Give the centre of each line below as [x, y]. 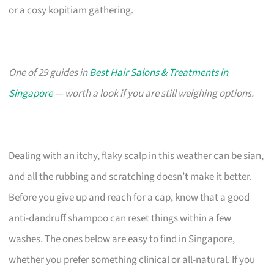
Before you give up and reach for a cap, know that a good [129, 197]
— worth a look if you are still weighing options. [154, 93]
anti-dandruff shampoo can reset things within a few [120, 218]
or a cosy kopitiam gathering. [71, 10]
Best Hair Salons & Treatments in [159, 72]
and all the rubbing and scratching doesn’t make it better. [131, 176]
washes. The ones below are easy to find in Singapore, [122, 239]
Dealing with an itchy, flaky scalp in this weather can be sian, [136, 156]
